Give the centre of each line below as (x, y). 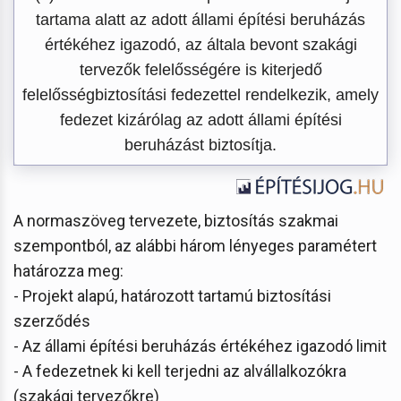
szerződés (52, 320)
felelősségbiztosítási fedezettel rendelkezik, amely (200, 94)
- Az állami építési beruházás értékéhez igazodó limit (200, 346)
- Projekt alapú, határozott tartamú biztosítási (172, 295)
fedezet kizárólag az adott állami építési (200, 119)
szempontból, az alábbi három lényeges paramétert (195, 245)
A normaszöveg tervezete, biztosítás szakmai (176, 220)
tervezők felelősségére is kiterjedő (200, 69)
